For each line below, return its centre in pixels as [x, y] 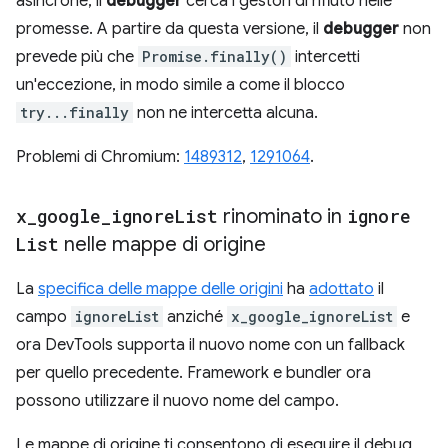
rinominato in [282, 216]
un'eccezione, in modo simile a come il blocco [180, 84]
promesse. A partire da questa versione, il [169, 28]
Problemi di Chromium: [100, 156]
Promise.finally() [214, 56]
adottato [341, 288]
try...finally [74, 112]
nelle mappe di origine [162, 244]
